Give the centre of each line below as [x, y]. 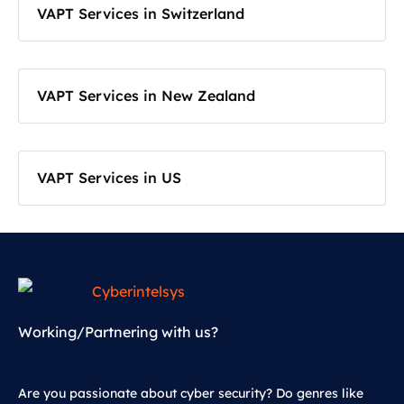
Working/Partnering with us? [118, 332]
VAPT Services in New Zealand [146, 96]
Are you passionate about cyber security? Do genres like [191, 394]
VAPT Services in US [109, 178]
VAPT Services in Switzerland [141, 14]
